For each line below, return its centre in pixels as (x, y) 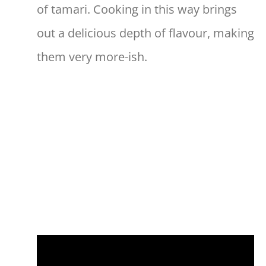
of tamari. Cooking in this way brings (137, 9)
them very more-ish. (92, 57)
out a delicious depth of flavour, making (145, 33)
